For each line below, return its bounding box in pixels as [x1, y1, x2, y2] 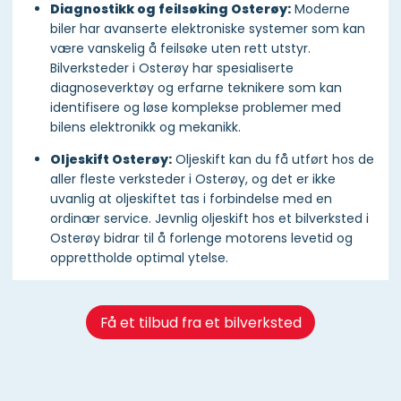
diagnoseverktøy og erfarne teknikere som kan [50, 79, 342, 98]
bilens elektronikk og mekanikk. [50, 118, 244, 137]
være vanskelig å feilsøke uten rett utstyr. [50, 39, 311, 58]
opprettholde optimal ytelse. [50, 249, 228, 268]
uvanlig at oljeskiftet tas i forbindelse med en [50, 190, 332, 209]
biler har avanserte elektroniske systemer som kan [50, 20, 365, 38]
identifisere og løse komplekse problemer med [50, 98, 341, 117]
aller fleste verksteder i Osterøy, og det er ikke [50, 170, 336, 189]
